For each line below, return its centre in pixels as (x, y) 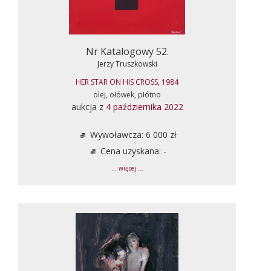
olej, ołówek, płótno (127, 94)
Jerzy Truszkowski (127, 64)
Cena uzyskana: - (132, 151)
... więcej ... (127, 168)
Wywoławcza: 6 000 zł (132, 134)
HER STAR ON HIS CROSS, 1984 (127, 82)
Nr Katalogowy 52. (127, 51)
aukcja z (88, 106)
